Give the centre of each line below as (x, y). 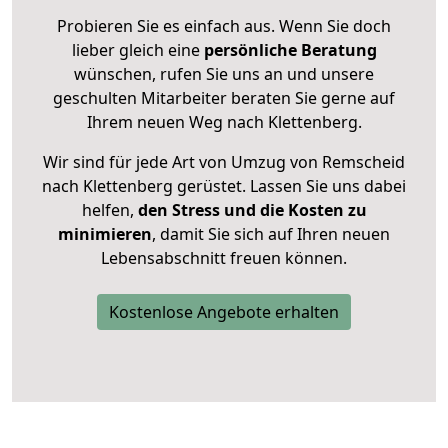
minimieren (105, 234)
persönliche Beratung (290, 50)
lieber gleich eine (137, 50)
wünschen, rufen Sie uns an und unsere (224, 74)
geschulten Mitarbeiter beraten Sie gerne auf (224, 98)
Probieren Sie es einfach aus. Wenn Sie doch (224, 26)
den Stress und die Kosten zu (250, 210)
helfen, (107, 210)
